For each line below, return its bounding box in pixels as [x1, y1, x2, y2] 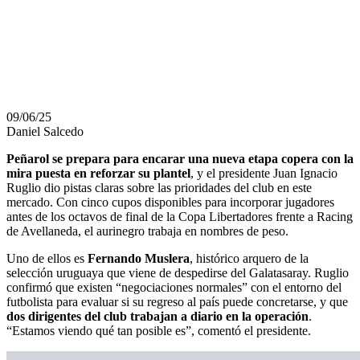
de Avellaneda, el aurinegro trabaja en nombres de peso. [6, 224, 288, 238]
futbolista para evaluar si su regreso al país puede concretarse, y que [6, 295, 348, 309]
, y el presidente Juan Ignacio [190, 166, 337, 180]
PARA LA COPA [6, 48, 239, 84]
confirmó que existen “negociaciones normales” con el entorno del [6, 280, 342, 294]
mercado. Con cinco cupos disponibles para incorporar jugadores [6, 195, 334, 209]
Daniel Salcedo [6, 125, 84, 138]
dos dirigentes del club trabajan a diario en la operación [6, 309, 309, 323]
